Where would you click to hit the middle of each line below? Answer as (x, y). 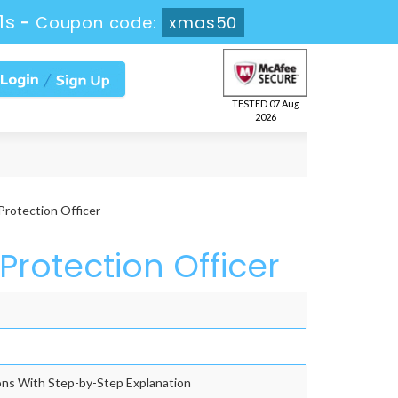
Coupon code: (101, 23)
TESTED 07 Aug (265, 104)
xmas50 (205, 23)
